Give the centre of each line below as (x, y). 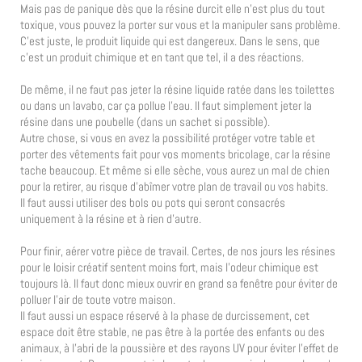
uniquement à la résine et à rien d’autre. (111, 218)
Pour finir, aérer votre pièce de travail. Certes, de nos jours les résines (178, 250)
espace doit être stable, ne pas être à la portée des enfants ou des (173, 331)
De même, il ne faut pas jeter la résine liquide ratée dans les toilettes (177, 89)
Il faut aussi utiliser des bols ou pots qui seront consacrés (153, 202)
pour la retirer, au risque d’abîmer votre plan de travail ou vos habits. (174, 186)
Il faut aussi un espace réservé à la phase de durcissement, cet (165, 315)
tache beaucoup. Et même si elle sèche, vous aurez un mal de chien (175, 170)
